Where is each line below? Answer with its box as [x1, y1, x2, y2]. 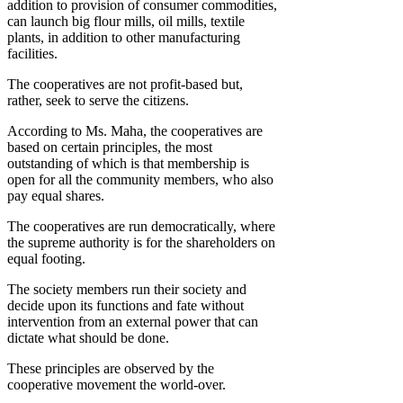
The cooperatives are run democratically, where [7, 219, 275, 235]
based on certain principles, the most [7, 139, 212, 156]
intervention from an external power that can [7, 314, 258, 330]
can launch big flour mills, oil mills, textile [7, 13, 245, 30]
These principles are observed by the [7, 361, 214, 377]
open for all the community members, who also [7, 172, 273, 188]
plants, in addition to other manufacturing [7, 30, 240, 46]
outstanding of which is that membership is [7, 156, 249, 172]
